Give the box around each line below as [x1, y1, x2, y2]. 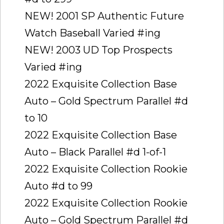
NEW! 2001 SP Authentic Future [24, 9, 184, 22]
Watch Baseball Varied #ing [24, 26, 160, 39]
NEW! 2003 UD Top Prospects [24, 43, 172, 56]
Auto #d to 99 [24, 179, 92, 192]
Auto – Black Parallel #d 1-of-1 [24, 145, 166, 158]
